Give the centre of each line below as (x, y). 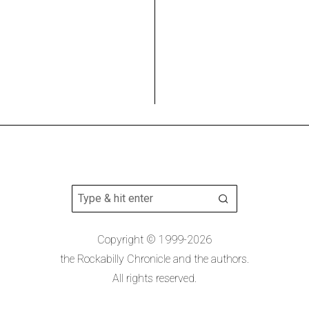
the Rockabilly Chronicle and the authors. (154, 259)
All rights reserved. (154, 278)
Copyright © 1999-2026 (154, 240)
